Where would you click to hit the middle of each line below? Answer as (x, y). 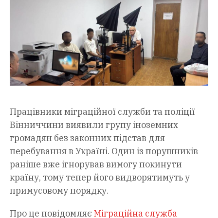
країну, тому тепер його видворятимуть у (100, 178)
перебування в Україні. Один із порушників (104, 151)
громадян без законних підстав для (87, 138)
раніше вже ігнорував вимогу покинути (96, 164)
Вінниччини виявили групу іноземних (94, 125)
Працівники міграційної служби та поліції (102, 112)
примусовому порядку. (59, 191)
